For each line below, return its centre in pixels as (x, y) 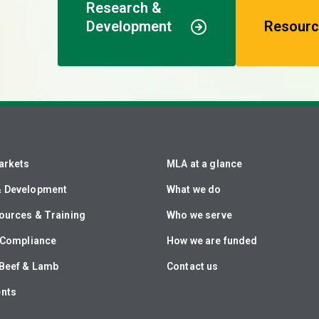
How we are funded (212, 241)
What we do (194, 189)
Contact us (193, 266)
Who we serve (199, 215)
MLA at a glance (205, 164)
